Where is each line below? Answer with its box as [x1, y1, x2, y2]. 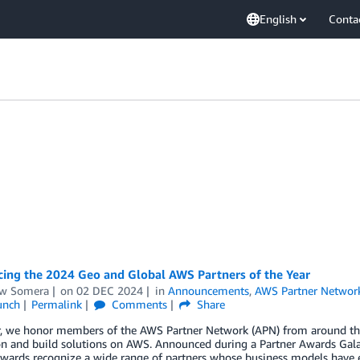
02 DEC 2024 [76, 284, 144, 297]
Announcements [168, 284, 250, 297]
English [260, 12, 297, 26]
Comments [108, 297, 168, 311]
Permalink [31, 297, 83, 311]
